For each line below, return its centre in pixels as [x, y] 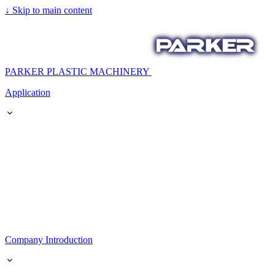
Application [28, 92]
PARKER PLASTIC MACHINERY [77, 72]
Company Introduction [49, 240]
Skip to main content [51, 10]
